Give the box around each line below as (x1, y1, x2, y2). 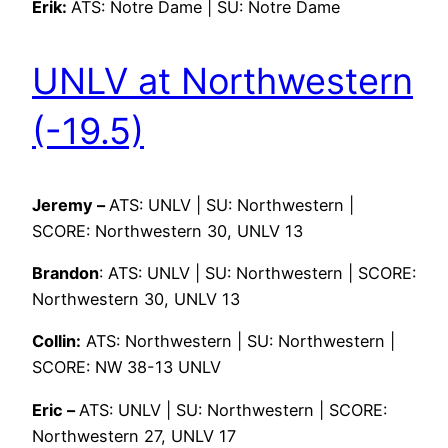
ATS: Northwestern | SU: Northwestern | (86, 331, 395, 352)
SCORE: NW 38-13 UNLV (32, 357, 221, 378)
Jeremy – (32, 194, 109, 215)
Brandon (32, 262, 99, 283)
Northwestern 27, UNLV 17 (32, 425, 236, 446)
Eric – (32, 399, 79, 420)
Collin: (32, 331, 81, 352)
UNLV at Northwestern (32, 58, 413, 103)
